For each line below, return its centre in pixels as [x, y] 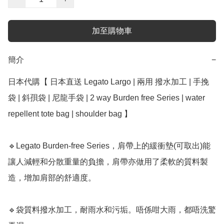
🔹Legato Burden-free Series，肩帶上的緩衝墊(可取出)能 [109, 146]
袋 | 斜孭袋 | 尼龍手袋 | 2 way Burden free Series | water [106, 98]
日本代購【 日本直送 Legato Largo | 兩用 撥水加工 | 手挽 [108, 82]
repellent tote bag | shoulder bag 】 [71, 114]
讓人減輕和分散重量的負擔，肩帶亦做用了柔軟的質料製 [108, 162]
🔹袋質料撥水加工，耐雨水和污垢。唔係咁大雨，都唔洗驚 [112, 210]
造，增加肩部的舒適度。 [52, 178]
